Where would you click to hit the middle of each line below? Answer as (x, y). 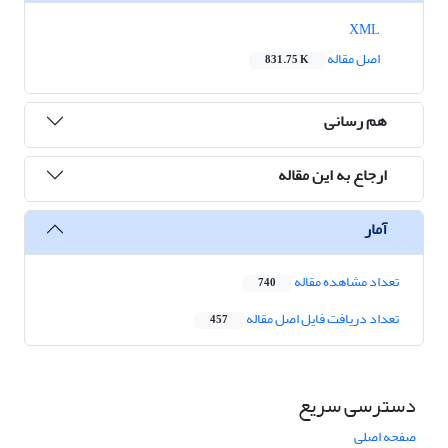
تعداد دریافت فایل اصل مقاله (321, 319)
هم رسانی (355, 120)
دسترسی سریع (357, 406)
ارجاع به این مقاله (332, 174)
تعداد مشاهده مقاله (345, 282)
